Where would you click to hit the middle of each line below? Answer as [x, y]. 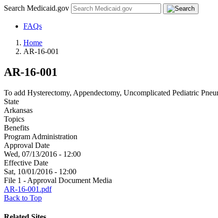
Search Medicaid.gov [37, 8]
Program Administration [41, 136]
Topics [14, 119]
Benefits [17, 127]
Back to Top [23, 198]
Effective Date [26, 163]
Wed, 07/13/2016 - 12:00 [42, 154]
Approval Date [27, 145]
